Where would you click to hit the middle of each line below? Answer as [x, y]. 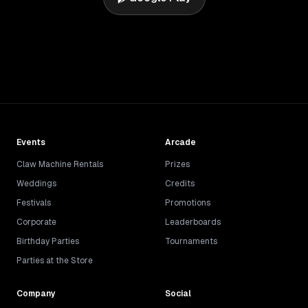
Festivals [34, 203]
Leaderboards [193, 222]
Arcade [180, 142]
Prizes [177, 164]
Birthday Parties [48, 241]
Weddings [36, 184]
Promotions [188, 203]
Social [178, 294]
